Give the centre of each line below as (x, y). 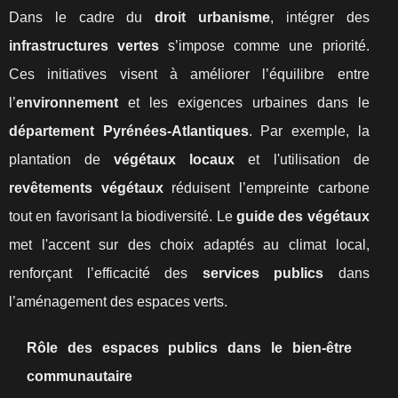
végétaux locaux (175, 159)
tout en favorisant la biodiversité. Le (123, 216)
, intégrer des (320, 17)
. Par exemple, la (309, 131)
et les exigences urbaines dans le (244, 103)
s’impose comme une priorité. (264, 46)
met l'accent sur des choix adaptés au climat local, (189, 245)
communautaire (80, 376)
